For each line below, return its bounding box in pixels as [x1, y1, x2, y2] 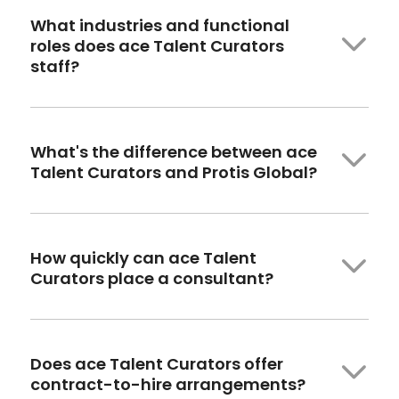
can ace [132, 246, 199, 269]
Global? [252, 160, 317, 183]
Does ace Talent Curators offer [29, 352, 283, 375]
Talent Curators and [29, 160, 199, 183]
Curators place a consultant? [29, 266, 273, 289]
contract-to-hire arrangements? [29, 372, 305, 395]
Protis [201, 160, 249, 183]
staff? [29, 54, 79, 77]
